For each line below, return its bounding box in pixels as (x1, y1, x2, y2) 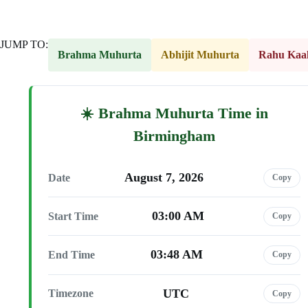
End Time (48, 248, 95, 261)
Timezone (48, 287, 93, 300)
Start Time (48, 210, 98, 222)
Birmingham (133, 128, 215, 144)
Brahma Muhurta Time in (98, 105, 268, 122)
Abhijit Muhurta (161, 49, 239, 60)
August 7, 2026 (124, 170, 203, 185)
